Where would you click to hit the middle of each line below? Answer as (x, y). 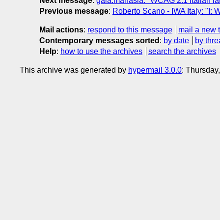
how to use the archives (101, 51)
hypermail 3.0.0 (155, 70)
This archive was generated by (74, 70)
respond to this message (130, 29)
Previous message (74, 11)
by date (176, 40)
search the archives (182, 51)
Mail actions (61, 29)
